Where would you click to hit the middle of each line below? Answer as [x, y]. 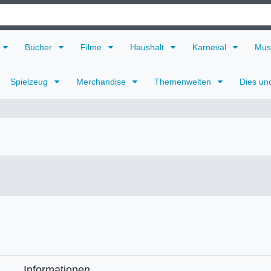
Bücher [40, 47]
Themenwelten [184, 82]
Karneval [211, 47]
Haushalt [148, 47]
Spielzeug [30, 82]
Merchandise [102, 82]
